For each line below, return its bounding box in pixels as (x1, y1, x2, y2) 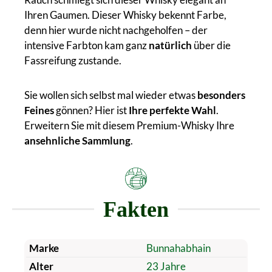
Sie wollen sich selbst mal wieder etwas (24, 88, 197, 101)
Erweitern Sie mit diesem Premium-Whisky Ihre (24, 118, 234, 132)
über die (192, 38, 231, 52)
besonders (197, 88, 245, 101)
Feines (24, 103, 54, 117)
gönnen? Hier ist (54, 103, 129, 117)
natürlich (149, 38, 192, 52)
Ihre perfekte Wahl (129, 103, 216, 117)
